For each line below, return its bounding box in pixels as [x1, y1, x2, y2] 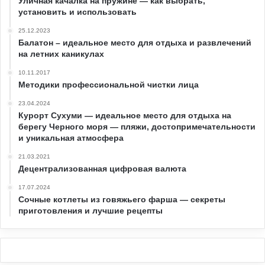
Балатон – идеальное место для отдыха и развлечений [18, 37, 251, 47]
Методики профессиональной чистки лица [18, 79, 199, 89]
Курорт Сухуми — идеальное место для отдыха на [18, 110, 231, 120]
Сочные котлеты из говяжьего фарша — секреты [18, 194, 225, 204]
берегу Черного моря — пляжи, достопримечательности [18, 121, 256, 131]
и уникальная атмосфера [18, 132, 124, 143]
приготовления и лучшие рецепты [18, 205, 163, 215]
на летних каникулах [18, 49, 104, 59]
